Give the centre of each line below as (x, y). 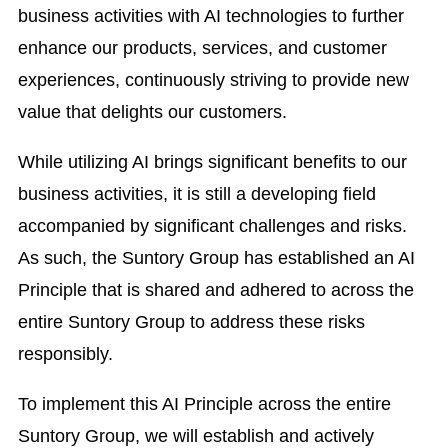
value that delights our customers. (152, 112)
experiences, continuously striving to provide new (213, 80)
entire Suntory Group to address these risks (191, 322)
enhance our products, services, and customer (202, 48)
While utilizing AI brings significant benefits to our (212, 162)
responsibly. (65, 354)
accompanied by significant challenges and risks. (212, 226)
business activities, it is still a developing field (196, 194)
